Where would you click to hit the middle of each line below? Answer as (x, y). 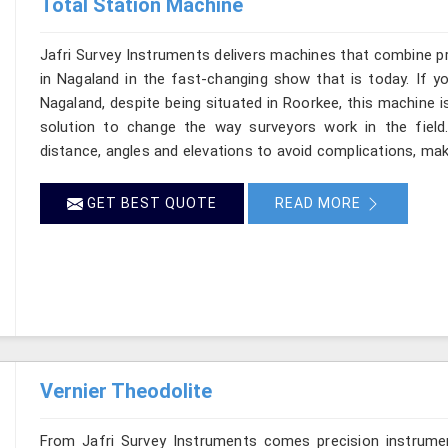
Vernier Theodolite (125, 390)
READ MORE (319, 202)
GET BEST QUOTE (149, 202)
